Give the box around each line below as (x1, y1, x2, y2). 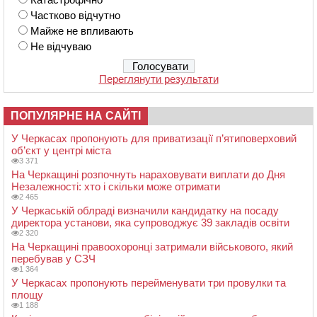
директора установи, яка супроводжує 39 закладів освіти (11, 216, 289, 229)
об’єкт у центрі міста (11, 144, 111, 156)
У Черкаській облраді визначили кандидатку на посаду (11, 204, 279, 217)
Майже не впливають (30, 24, 134, 37)
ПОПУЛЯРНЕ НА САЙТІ (11, 109, 141, 122)
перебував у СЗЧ (11, 252, 96, 265)
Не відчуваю (30, 40, 91, 52)
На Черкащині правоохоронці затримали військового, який (11, 240, 293, 253)
